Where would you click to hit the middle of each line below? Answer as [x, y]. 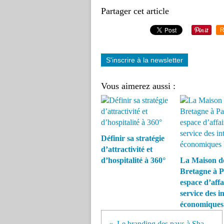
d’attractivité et [127, 149]
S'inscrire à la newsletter [144, 60]
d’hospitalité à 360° [133, 160]
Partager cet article [135, 11]
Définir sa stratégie [133, 138]
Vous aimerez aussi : [138, 86]
